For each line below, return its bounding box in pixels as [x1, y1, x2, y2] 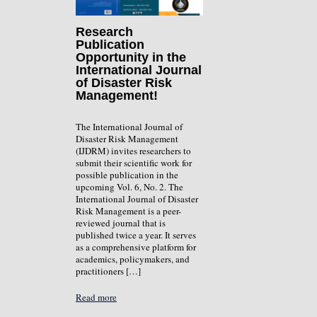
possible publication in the [76, 168, 178, 182]
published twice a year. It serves [76, 229, 196, 242]
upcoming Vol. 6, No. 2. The [76, 180, 183, 194]
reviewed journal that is [76, 217, 166, 230]
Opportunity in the [76, 50, 186, 65]
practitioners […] [76, 265, 141, 278]
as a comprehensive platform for [76, 241, 196, 254]
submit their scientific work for [76, 156, 192, 170]
